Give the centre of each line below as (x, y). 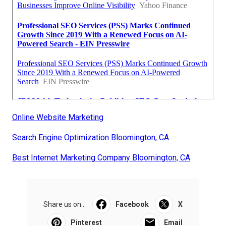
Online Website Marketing (58, 118)
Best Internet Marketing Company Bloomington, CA (101, 158)
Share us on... (65, 205)
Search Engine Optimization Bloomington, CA (91, 138)
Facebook (132, 205)
